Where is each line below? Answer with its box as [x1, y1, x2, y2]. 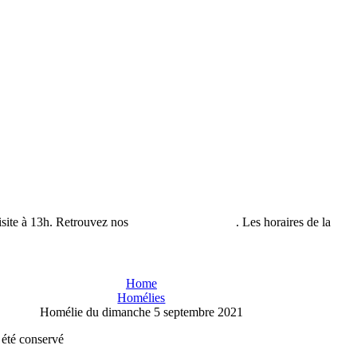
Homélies [117, 291, 166, 304]
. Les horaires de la [236, 215, 334, 229]
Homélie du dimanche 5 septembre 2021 [39, 305, 243, 319]
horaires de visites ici [131, 215, 236, 229]
